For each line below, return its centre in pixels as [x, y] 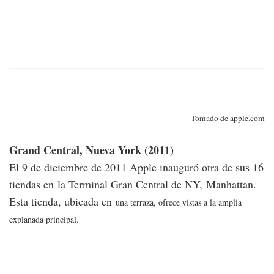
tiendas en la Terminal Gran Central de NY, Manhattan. [133, 184]
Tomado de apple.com [228, 118]
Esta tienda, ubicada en [62, 202]
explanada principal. [44, 220]
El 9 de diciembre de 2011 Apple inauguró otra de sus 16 [136, 167]
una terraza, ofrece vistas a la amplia [179, 202]
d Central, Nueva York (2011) [104, 150]
